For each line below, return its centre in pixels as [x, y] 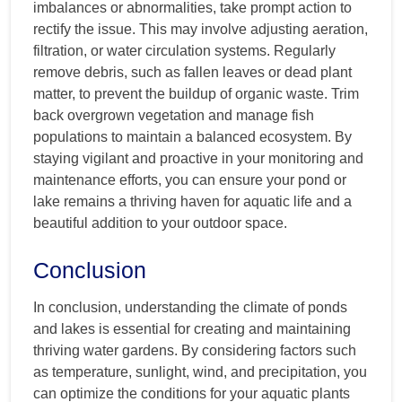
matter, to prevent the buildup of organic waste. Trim [196, 94]
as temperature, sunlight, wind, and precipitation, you [200, 372]
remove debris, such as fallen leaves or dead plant [192, 73]
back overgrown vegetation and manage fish [174, 116]
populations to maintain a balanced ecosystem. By [192, 137]
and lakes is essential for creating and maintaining [192, 329]
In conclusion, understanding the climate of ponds [190, 308]
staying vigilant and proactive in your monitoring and [198, 159]
